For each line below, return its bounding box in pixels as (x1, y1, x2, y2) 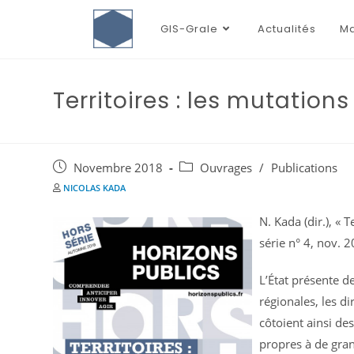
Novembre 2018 (73, 160, 164, 175)
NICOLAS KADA (63, 182, 126, 194)
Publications (271, 160, 338, 175)
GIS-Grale (160, 21, 218, 36)
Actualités (257, 21, 316, 36)
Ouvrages (200, 160, 253, 175)
